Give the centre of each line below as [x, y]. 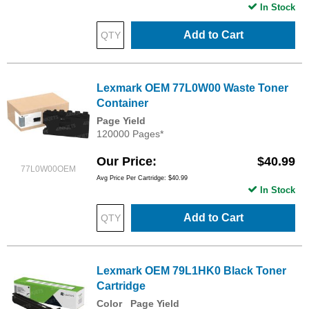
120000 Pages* [130, 133]
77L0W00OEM [48, 169]
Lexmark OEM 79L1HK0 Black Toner [191, 270]
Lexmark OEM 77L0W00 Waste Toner [192, 88]
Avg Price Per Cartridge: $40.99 [142, 178]
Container [122, 103]
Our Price [124, 161]
